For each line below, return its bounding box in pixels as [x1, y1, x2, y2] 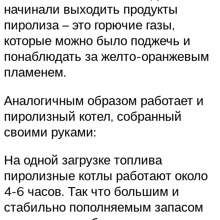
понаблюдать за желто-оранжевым [4, 48, 209, 64]
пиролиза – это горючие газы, [4, 16, 175, 32]
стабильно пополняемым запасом [4, 199, 203, 215]
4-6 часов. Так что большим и [4, 183, 179, 199]
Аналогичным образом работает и [4, 92, 204, 108]
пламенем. [4, 63, 66, 80]
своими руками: [4, 123, 96, 139]
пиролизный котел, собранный [4, 108, 182, 124]
